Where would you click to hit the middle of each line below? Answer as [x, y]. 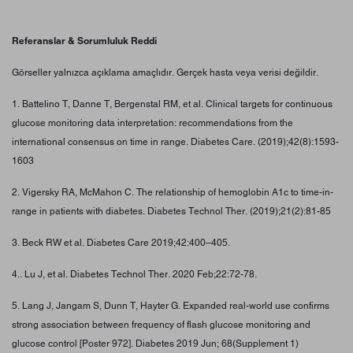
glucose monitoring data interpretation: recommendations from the [152, 123]
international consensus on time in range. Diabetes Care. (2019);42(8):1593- [175, 141]
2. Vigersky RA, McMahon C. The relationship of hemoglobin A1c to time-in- [173, 192]
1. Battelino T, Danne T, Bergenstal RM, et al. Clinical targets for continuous [172, 104]
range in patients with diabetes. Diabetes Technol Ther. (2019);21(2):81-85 [176, 211]
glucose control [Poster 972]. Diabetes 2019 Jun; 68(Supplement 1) [155, 343]
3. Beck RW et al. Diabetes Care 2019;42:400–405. [121, 242]
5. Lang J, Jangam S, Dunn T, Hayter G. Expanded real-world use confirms [171, 305]
